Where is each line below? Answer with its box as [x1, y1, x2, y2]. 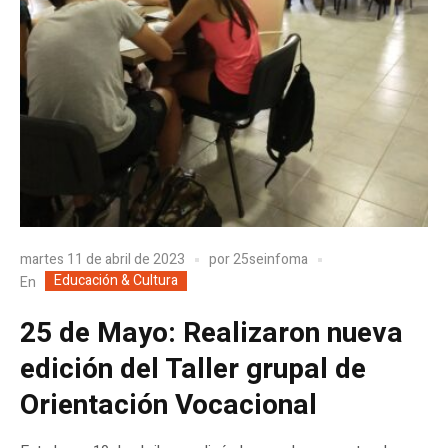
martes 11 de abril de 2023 [20, 248, 185, 270]
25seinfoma [233, 248, 308, 270]
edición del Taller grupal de [20, 349, 366, 391]
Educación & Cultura [54, 270, 178, 292]
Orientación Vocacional [20, 385, 317, 427]
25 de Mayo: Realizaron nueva [20, 313, 403, 355]
